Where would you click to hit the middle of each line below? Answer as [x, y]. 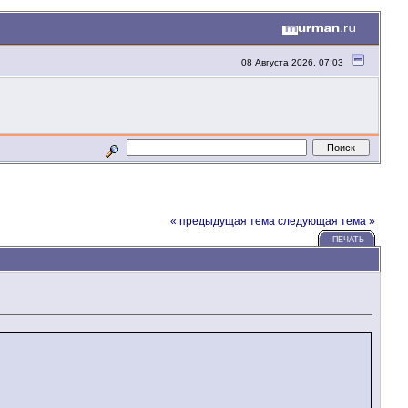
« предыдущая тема [222, 222]
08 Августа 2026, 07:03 [293, 62]
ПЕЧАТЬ [348, 240]
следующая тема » [326, 222]
